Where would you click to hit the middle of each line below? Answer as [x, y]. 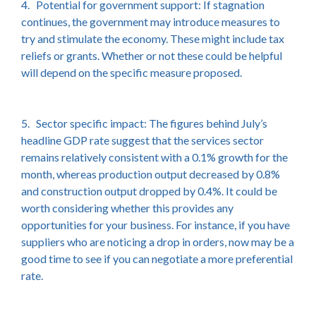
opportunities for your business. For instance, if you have [156, 225]
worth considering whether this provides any [127, 208]
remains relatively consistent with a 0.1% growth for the [154, 157]
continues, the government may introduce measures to [151, 22]
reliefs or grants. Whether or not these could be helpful [152, 55]
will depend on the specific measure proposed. [132, 72]
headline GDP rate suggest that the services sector [142, 140]
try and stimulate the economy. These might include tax [153, 38]
